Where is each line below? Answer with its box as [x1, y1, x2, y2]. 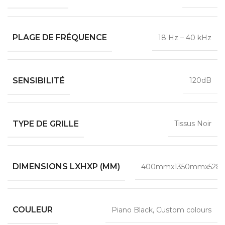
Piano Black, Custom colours [111, 205, 211, 214]
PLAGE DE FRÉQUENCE [13, 32, 107, 42]
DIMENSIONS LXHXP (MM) [13, 162, 120, 172]
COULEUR [13, 204, 53, 214]
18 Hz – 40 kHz [158, 33, 211, 42]
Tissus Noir [174, 119, 211, 129]
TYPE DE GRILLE [13, 119, 79, 129]
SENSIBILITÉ [13, 75, 65, 85]
